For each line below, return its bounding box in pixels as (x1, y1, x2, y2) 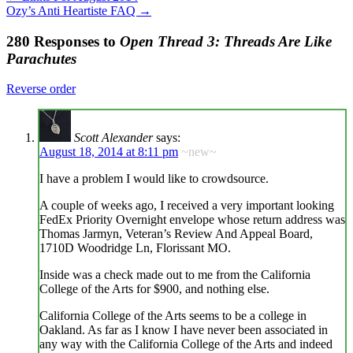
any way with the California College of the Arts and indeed (39, 337, 333, 351)
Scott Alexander (74, 131, 153, 145)
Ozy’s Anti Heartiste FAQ (6, 3, 139, 17)
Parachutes (6, 50, 76, 67)
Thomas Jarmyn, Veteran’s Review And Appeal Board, (39, 227, 313, 241)
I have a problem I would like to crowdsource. (39, 172, 269, 186)
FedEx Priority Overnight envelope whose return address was (39, 213, 345, 227)
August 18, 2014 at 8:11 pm (39, 145, 178, 159)
